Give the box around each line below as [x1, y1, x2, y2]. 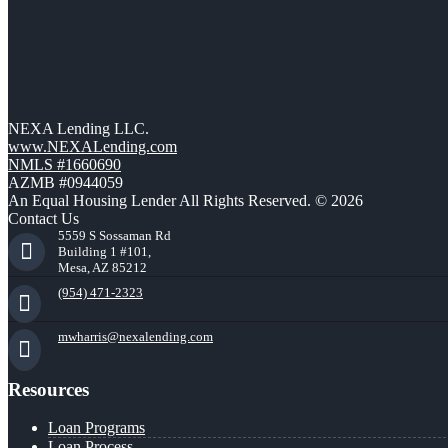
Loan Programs [48, 419, 145, 437]
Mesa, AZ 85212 [58, 259, 147, 275]
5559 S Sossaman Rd [58, 227, 171, 243]
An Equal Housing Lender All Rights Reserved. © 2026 [8, 191, 363, 209]
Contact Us [8, 209, 79, 227]
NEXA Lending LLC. [8, 119, 149, 137]
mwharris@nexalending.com [58, 328, 213, 344]
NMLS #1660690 [8, 155, 121, 173]
